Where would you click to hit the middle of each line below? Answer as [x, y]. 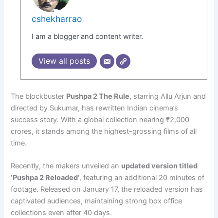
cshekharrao [57, 18]
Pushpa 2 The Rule [98, 96]
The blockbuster [39, 96]
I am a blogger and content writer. [88, 36]
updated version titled [160, 166]
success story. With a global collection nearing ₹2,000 [100, 119]
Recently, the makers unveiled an [66, 166]
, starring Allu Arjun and [168, 96]
